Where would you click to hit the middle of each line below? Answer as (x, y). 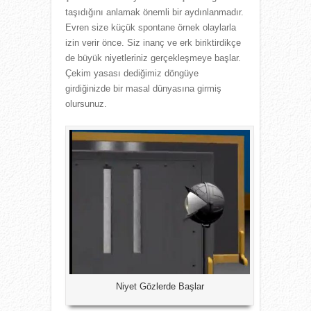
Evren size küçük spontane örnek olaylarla (151, 27)
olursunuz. (86, 103)
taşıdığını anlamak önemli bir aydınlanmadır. (154, 12)
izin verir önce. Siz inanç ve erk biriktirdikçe (153, 42)
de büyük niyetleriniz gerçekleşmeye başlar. (153, 58)
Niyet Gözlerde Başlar (160, 286)
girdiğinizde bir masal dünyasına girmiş (143, 88)
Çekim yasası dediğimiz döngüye (132, 73)
